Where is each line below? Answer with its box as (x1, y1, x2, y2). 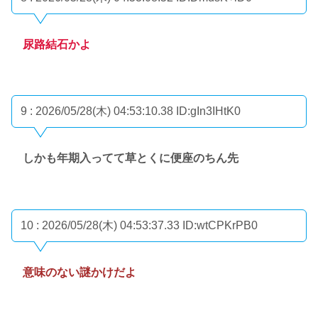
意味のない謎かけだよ (23, 265, 136, 278)
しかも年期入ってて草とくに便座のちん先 (23, 152, 238, 165)
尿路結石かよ (23, 38, 91, 50)
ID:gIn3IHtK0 (176, 105, 241, 118)
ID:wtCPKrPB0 (182, 219, 258, 231)
